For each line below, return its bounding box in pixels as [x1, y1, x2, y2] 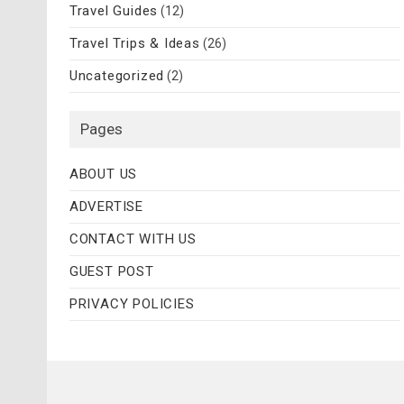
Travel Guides [69, 3, 159, 20]
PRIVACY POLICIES [69, 296, 195, 313]
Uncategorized [69, 68, 165, 85]
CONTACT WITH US [69, 231, 197, 248]
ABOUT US [69, 166, 138, 183]
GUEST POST [69, 263, 154, 280]
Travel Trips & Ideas [69, 35, 200, 52]
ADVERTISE [69, 198, 144, 216]
